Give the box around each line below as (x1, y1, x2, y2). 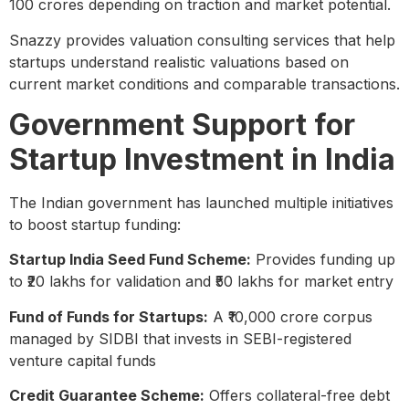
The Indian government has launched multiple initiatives (9, 194, 393, 213)
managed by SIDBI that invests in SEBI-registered (9, 329, 351, 348)
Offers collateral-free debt (204, 386, 390, 405)
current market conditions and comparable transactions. (9, 74, 400, 93)
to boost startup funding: (9, 215, 181, 235)
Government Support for (9, 107, 355, 143)
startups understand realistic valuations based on (9, 52, 349, 71)
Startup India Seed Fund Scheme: (9, 250, 251, 269)
